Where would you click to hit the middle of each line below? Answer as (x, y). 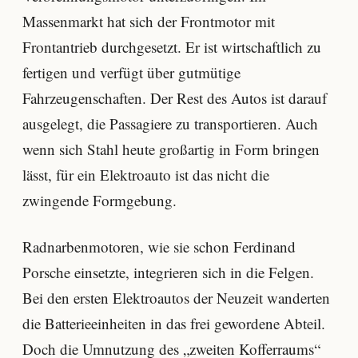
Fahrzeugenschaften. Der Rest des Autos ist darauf (175, 98)
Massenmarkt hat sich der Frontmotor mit (149, 22)
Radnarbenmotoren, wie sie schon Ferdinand (159, 246)
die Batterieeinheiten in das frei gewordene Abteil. (174, 323)
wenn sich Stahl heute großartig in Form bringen (171, 149)
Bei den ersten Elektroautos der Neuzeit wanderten (176, 297)
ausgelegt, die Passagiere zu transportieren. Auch (170, 124)
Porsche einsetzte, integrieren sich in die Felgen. (168, 272)
